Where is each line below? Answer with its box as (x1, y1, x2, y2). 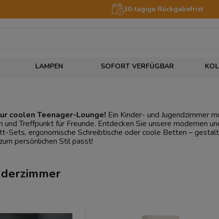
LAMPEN (35, 62, 63, 71)
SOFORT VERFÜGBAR (101, 62, 175, 71)
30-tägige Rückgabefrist (124, 4, 203, 14)
